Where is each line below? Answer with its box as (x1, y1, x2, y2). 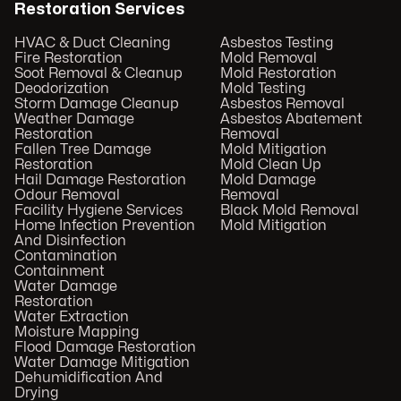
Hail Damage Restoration (14, 173, 186, 188)
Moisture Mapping (14, 325, 139, 340)
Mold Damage (219, 173, 316, 188)
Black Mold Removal (219, 203, 359, 218)
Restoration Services (14, 2, 184, 18)
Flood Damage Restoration (14, 340, 196, 355)
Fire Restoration (14, 51, 123, 66)
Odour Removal (14, 188, 120, 203)
